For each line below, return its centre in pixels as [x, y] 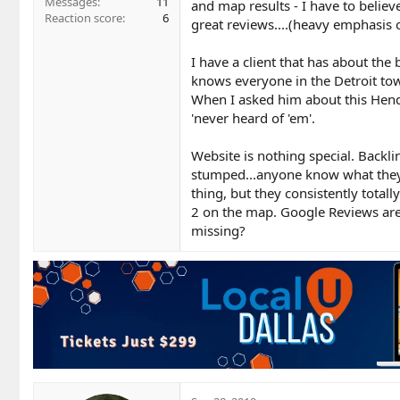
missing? [218, 230]
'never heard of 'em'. [253, 117]
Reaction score [83, 18]
